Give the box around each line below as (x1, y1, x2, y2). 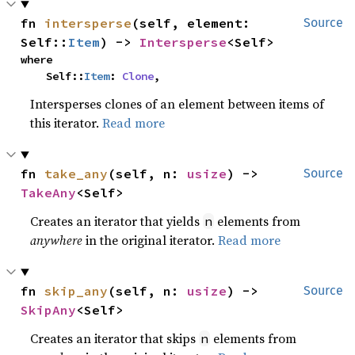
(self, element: (132, 15, 251, 31)
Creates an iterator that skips (30, 330, 200, 347)
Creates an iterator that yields (30, 212, 204, 230)
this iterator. (30, 114, 103, 132)
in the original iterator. (82, 231, 219, 249)
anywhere (30, 231, 83, 249)
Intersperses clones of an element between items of (30, 95, 325, 113)
